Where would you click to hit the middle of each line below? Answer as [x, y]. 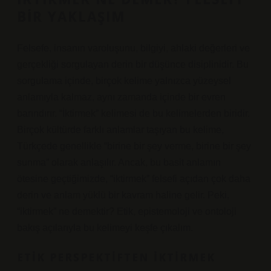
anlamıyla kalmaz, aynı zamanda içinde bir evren [121, 97]
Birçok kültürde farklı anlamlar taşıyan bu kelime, [120, 130]
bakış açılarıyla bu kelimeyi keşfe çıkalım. [105, 228]
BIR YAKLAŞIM [71, 17]
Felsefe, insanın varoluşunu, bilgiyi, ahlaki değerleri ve [133, 48]
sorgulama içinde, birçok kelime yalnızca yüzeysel [124, 81]
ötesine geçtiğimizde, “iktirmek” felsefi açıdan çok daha [134, 179]
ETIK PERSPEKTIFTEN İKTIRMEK [116, 257]
